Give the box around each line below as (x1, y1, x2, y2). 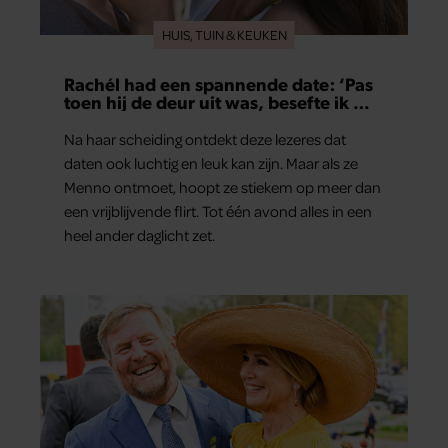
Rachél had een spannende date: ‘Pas (64, 72, 373, 96)
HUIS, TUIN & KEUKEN (161, 26, 287, 44)
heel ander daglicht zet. (64, 225, 215, 246)
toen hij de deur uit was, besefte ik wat (64, 90, 384, 114)
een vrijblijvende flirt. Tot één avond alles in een (64, 201, 372, 222)
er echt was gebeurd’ (64, 108, 239, 132)
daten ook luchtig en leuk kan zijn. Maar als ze (64, 153, 358, 174)
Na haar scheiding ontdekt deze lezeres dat (64, 129, 346, 150)
